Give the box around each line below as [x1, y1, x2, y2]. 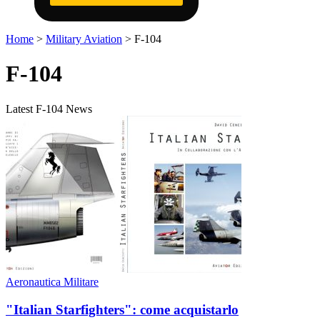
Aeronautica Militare [6, 275, 99, 288]
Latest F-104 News [6, 102, 92, 115]
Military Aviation [46, 33, 122, 45]
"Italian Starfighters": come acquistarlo [6, 301, 239, 317]
